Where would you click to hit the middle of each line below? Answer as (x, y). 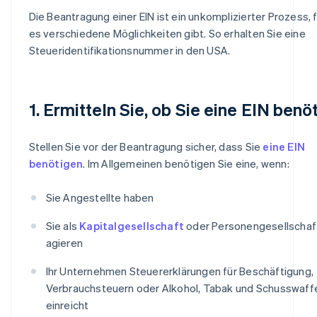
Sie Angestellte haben (100, 197)
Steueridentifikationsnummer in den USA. (129, 50)
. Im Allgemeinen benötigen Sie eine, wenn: (186, 163)
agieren (64, 242)
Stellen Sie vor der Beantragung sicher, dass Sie (146, 146)
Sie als (63, 225)
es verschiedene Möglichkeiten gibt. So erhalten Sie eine (167, 33)
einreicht (67, 305)
